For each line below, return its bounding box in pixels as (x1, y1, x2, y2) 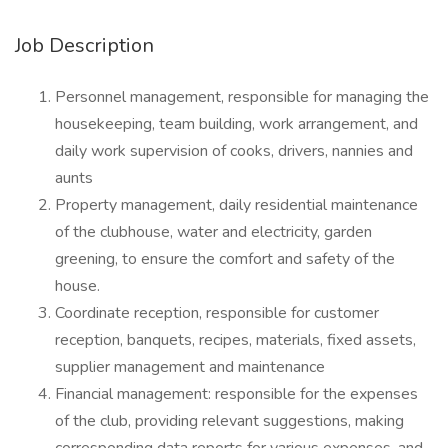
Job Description (15, 32, 154, 59)
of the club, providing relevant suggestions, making (55, 410, 404, 432)
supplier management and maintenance (55, 356, 325, 378)
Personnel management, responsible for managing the (55, 86, 429, 108)
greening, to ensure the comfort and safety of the (55, 248, 395, 270)
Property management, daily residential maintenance (55, 194, 418, 216)
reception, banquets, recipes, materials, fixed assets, (55, 329, 416, 351)
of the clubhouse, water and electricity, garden (55, 221, 372, 243)
